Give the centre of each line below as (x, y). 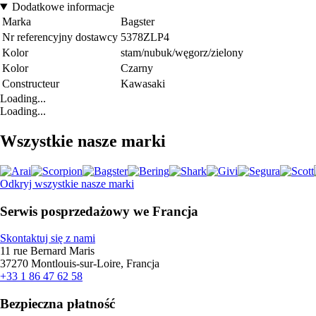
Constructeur (31, 84)
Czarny (137, 68)
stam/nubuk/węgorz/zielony (182, 53)
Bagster (138, 22)
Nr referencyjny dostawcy (60, 37)
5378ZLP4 (145, 37)
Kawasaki (143, 84)
